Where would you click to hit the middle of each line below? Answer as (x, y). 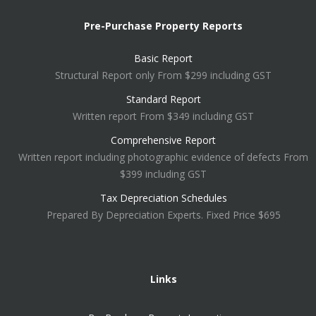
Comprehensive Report (163, 140)
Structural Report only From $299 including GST (163, 75)
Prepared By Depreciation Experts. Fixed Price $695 (163, 215)
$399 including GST (163, 174)
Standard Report (163, 99)
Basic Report (163, 58)
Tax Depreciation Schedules (163, 198)
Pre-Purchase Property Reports (163, 26)
